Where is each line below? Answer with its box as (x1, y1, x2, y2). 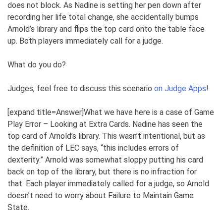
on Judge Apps (154, 84, 206, 94)
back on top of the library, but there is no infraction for (7, 167, 197, 177)
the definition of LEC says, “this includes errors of (7, 143, 179, 153)
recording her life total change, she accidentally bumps (7, 12, 199, 22)
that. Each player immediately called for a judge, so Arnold (7, 179, 209, 189)
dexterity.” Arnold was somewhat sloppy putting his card (7, 155, 203, 165)
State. (7, 203, 29, 213)
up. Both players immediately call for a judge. (7, 36, 163, 46)
